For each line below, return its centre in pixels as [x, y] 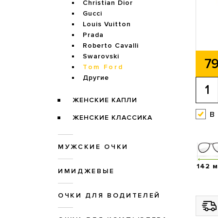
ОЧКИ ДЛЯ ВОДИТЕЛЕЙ [109, 196]
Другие [96, 78]
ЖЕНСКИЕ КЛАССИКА [112, 118]
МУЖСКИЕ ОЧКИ [93, 147]
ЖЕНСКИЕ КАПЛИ [105, 100]
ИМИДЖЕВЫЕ [86, 171]
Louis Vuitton [107, 24]
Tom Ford [103, 67]
